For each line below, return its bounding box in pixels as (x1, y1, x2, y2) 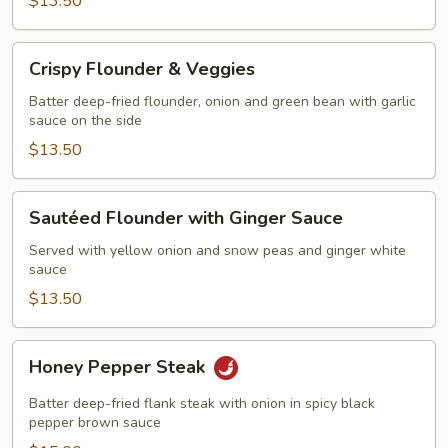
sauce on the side (29, 111, 142, 130)
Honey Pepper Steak (29, 355, 210, 380)
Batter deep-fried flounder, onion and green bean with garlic (29, 92, 416, 111)
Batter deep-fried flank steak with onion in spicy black (29, 394, 375, 413)
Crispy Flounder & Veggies (29, 57, 255, 81)
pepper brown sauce (29, 413, 161, 432)
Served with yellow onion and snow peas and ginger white (29, 241, 406, 260)
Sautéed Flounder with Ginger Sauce (29, 206, 343, 230)
